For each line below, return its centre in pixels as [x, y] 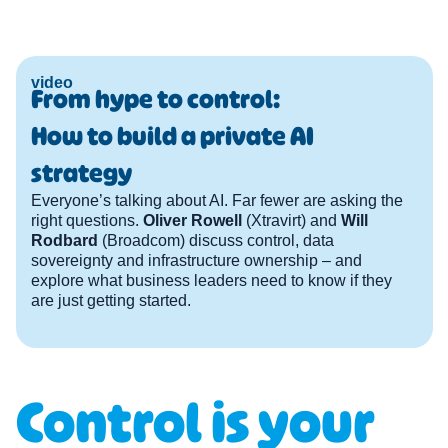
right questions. [87, 220]
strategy [81, 172]
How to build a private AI [172, 135]
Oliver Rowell [192, 220]
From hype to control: [155, 98]
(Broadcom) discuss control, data [216, 240]
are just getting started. [111, 300]
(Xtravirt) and [291, 220]
